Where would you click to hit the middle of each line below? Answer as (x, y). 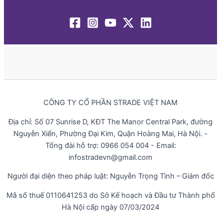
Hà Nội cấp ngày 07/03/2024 (110, 207)
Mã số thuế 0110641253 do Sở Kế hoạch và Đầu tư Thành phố (110, 195)
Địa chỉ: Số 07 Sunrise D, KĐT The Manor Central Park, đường (110, 122)
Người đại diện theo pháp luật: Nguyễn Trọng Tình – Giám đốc (110, 176)
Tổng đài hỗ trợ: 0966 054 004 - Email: (110, 145)
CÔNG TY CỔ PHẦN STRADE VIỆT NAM (110, 103)
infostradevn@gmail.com (110, 157)
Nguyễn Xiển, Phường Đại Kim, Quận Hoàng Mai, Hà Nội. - (110, 133)
